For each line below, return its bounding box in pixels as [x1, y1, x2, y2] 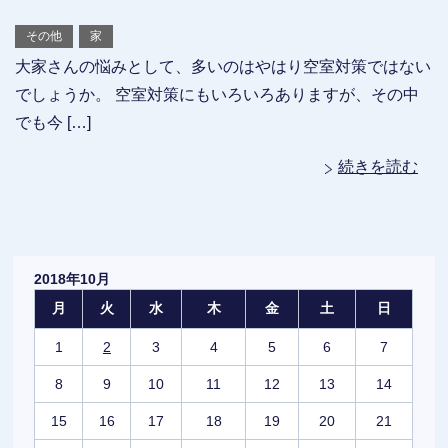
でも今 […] [15, 114, 91, 132]
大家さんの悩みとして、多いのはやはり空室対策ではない [15, 58, 431, 76]
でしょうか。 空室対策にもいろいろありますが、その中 [15, 86, 419, 104]
